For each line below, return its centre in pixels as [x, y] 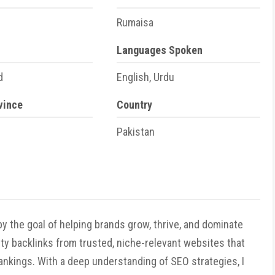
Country [134, 105]
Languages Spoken [160, 50]
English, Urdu [145, 77]
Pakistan [136, 132]
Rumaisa [135, 22]
